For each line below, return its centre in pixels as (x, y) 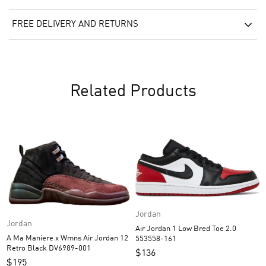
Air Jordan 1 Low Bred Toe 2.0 (164, 229)
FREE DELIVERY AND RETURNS (75, 24)
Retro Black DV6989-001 (70, 248)
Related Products (133, 92)
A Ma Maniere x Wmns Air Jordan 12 (67, 238)
